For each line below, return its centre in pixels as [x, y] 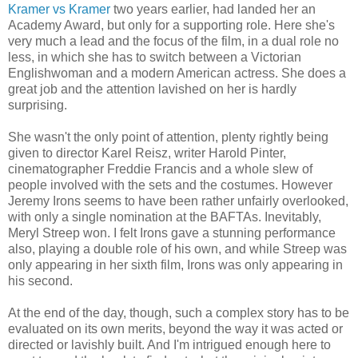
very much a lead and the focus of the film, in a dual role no [173, 41]
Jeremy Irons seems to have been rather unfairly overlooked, [178, 201]
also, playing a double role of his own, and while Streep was [177, 249]
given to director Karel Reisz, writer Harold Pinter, [147, 153]
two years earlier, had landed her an [213, 9]
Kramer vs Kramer [59, 9]
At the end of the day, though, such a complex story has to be [179, 312]
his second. [40, 280]
